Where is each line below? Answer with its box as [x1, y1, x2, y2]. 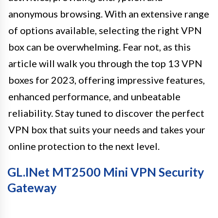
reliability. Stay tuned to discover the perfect [8, 107, 204, 119]
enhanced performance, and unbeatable [8, 90, 181, 102]
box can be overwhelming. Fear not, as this [8, 40, 191, 53]
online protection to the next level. [8, 140, 160, 152]
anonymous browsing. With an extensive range [8, 7, 209, 19]
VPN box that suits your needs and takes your [8, 123, 205, 135]
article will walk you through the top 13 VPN [8, 57, 202, 69]
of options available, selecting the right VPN [8, 24, 202, 36]
